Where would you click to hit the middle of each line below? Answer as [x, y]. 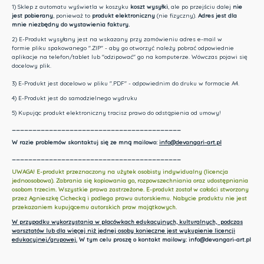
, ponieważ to [72, 16]
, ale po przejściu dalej [200, 7]
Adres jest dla [217, 16]
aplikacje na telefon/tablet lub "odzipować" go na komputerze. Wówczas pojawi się [129, 57]
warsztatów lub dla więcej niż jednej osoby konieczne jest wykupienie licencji [123, 231]
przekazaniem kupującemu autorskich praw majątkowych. [94, 207]
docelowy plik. [31, 66]
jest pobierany [32, 16]
